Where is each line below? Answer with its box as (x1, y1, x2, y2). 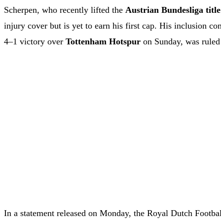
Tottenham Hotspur (66, 37, 141, 47)
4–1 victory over (4, 37, 66, 47)
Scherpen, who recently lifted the (4, 5, 125, 15)
